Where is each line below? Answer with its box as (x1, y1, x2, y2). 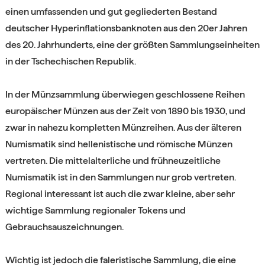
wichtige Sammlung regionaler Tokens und (5, 205, 186, 215)
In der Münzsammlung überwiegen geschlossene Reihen (5, 89, 245, 99)
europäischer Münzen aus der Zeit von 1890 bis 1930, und (5, 105, 245, 116)
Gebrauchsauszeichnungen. (5, 221, 124, 232)
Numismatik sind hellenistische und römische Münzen (5, 138, 232, 149)
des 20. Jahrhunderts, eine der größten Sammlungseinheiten (5, 39, 260, 50)
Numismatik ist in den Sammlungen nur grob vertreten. (5, 172, 236, 182)
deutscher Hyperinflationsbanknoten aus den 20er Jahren (5, 22, 247, 33)
